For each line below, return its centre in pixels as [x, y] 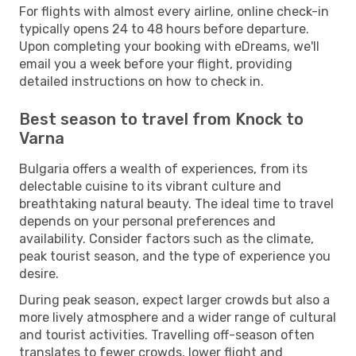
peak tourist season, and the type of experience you [175, 256]
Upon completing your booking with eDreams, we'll [169, 46]
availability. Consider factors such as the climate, [166, 238]
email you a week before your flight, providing [156, 64]
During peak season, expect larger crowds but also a [174, 300]
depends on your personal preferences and [147, 221]
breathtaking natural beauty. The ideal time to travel [176, 203]
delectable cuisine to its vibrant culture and [150, 186]
